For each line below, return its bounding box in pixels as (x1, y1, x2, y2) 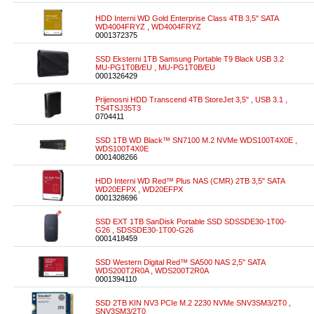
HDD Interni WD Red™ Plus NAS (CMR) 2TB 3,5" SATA (95, 177, 285, 185)
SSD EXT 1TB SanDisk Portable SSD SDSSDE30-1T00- (95, 217, 287, 226)
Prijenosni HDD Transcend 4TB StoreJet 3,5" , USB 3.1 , (95, 95, 287, 104)
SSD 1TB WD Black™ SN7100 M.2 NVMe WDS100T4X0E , (95, 136, 297, 144)
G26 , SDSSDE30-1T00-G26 (95, 226, 193, 234)
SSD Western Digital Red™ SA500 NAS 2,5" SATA (95, 258, 265, 266)
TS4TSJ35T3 (95, 104, 141, 112)
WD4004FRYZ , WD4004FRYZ (95, 22, 201, 31)
